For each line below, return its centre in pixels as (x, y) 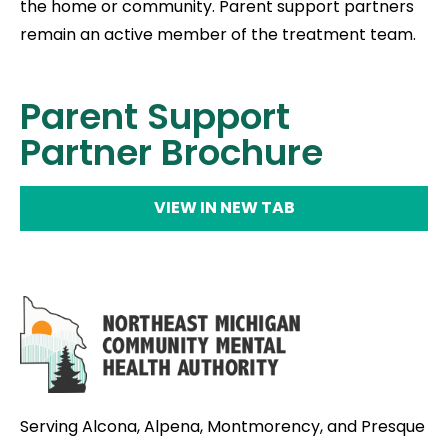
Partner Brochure (171, 152)
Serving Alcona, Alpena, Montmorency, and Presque (222, 426)
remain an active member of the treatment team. (218, 34)
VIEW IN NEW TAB (224, 207)
